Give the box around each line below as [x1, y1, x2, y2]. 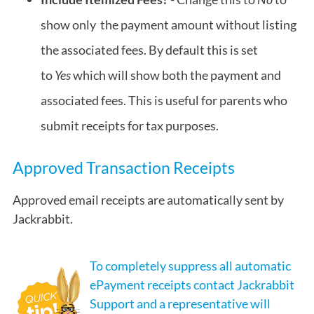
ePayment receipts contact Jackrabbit [90, 277, 294, 293]
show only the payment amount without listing [41, 17, 296, 33]
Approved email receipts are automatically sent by [13, 192, 284, 208]
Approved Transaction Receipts [13, 158, 235, 178]
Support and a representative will [90, 296, 271, 312]
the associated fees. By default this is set [41, 42, 258, 58]
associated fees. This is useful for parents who [41, 93, 287, 109]
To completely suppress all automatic [90, 258, 291, 274]
